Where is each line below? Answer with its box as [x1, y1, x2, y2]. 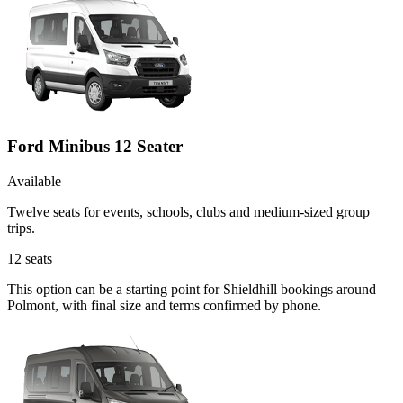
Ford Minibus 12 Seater [7, 136, 183, 156]
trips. [7, 219, 35, 236]
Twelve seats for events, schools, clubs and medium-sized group [7, 203, 370, 219]
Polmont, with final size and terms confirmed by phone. [7, 297, 321, 313]
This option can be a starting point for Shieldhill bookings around [7, 281, 376, 297]
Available [7, 173, 61, 189]
